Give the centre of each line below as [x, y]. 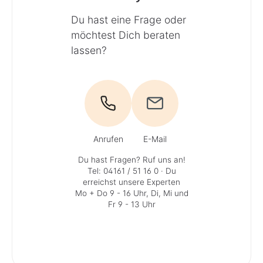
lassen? [89, 50]
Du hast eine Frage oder [129, 19]
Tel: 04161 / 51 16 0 [123, 171]
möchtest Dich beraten [126, 35]
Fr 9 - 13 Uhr [131, 204]
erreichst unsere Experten [131, 182]
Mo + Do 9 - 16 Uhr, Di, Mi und [131, 193]
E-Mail [155, 139]
